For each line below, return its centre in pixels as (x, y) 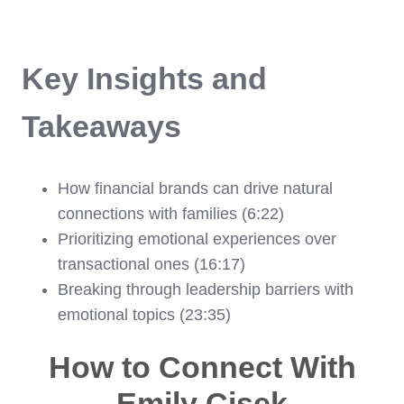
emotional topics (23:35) (147, 315)
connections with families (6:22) (171, 214)
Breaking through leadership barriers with (206, 290)
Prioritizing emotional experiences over (197, 239)
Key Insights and (144, 79)
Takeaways (101, 127)
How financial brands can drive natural (195, 189)
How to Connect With (202, 367)
